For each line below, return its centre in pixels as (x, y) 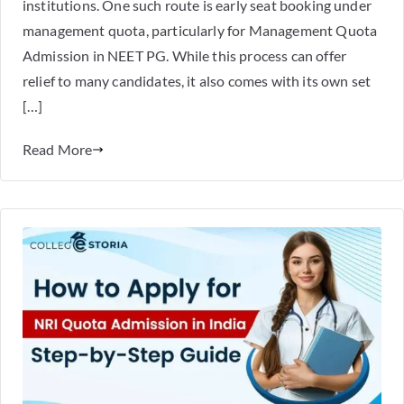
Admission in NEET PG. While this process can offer (185, 56)
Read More (58, 150)
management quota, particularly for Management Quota (200, 31)
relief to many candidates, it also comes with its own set (197, 81)
